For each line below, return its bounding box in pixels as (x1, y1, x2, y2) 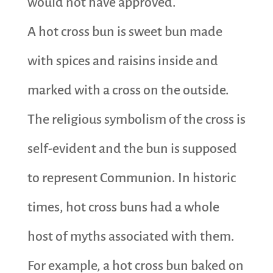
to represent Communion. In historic (27, 170, 236, 185)
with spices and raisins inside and (27, 53, 218, 68)
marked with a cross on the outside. (27, 82, 229, 97)
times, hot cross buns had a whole (27, 199, 219, 214)
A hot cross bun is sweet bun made (27, 24, 222, 39)
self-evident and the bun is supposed (27, 141, 237, 156)
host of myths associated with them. (27, 229, 235, 244)
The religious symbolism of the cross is (27, 112, 246, 127)
